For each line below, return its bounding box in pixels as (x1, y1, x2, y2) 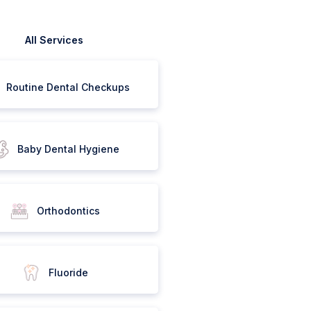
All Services (25, 34, 83, 47)
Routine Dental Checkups (6, 81, 130, 94)
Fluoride (48, 267, 88, 279)
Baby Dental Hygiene (17, 143, 119, 155)
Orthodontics (36, 205, 100, 217)
